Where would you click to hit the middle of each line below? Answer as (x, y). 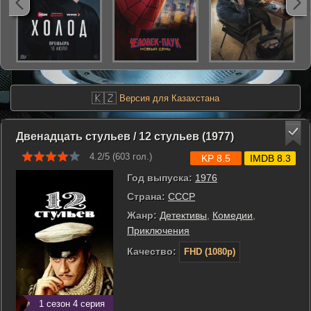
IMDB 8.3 (270, 158)
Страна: (146, 196)
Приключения (158, 230)
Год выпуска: (160, 178)
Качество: (152, 251)
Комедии (233, 215)
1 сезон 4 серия (72, 304)
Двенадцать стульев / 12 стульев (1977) (125, 136)
